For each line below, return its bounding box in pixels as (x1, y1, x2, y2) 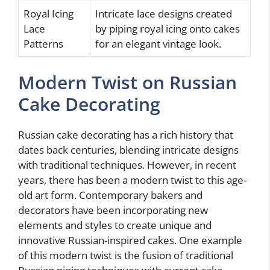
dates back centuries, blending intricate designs (18, 143, 239, 157)
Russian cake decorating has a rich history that (18, 128, 233, 142)
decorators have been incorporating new (18, 203, 208, 218)
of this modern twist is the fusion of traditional (18, 248, 233, 263)
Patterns (24, 36, 63, 51)
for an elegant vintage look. (95, 36, 221, 51)
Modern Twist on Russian (18, 70, 237, 95)
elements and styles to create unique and (18, 218, 212, 233)
